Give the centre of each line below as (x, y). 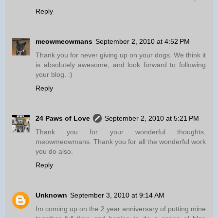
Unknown (51, 195)
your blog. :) (54, 75)
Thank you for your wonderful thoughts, (121, 132)
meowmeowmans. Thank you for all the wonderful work (121, 142)
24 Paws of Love (63, 118)
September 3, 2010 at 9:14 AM (117, 195)
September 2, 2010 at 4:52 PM (143, 42)
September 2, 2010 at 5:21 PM (152, 118)
